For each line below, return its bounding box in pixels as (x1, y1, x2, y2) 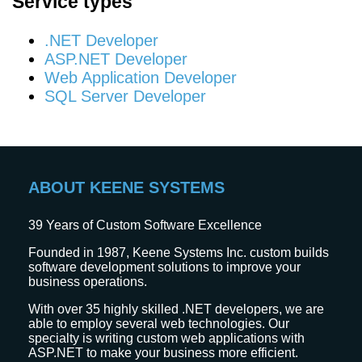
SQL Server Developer (44, 87, 206, 106)
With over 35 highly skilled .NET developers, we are (28, 302, 324, 317)
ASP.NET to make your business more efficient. (28, 346, 298, 360)
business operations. (28, 275, 147, 289)
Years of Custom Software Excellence (43, 218, 262, 233)
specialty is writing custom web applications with (28, 331, 305, 346)
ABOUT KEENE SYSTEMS (28, 179, 225, 197)
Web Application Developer (44, 69, 237, 87)
